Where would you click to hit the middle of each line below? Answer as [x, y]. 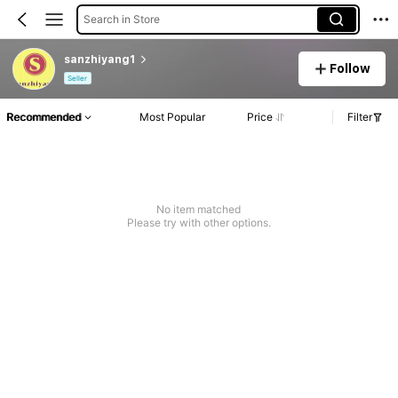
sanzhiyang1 [99, 59]
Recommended [44, 117]
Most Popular [173, 117]
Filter [360, 117]
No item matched [199, 210]
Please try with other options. [199, 223]
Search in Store [121, 19]
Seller [78, 79]
